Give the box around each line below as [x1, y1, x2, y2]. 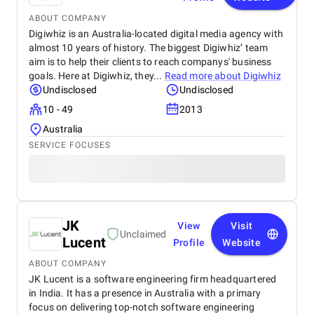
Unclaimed [119, 228, 167, 240]
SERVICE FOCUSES [29, 140, 111, 150]
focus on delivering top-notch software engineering [29, 301, 255, 313]
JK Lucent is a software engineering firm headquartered [29, 273, 277, 285]
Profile [172, 237, 205, 248]
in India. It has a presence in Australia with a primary [29, 287, 261, 299]
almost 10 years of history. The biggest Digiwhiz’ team [29, 42, 268, 53]
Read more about [164, 70, 244, 81]
